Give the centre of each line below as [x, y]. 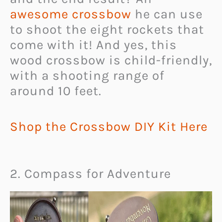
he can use [167, 14]
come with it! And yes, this [93, 45]
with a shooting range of [87, 75]
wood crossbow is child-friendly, [111, 60]
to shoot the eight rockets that [107, 29]
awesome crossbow [71, 14]
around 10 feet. [56, 91]
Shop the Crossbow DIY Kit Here [109, 127]
